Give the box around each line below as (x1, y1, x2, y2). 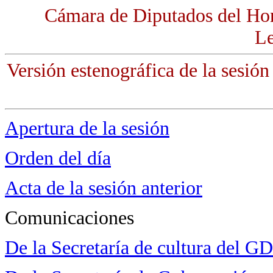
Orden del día (5, 147, 111, 169)
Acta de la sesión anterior (5, 177, 202, 199)
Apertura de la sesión (5, 118, 169, 139)
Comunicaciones (5, 207, 134, 229)
